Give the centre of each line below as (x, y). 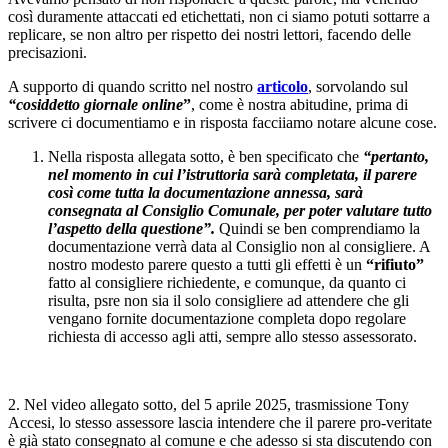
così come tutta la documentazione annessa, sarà (205, 192)
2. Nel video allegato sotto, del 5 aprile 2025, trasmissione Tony (208, 404)
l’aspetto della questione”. (133, 228)
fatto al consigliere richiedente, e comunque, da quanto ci (227, 282)
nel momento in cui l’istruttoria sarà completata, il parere (232, 174)
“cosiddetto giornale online (95, 104)
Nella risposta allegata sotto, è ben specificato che (205, 156)
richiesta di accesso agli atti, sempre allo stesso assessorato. (232, 336)
